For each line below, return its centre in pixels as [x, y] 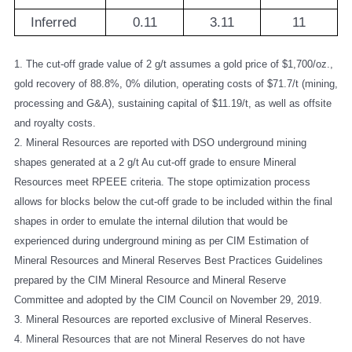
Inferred [53, 23]
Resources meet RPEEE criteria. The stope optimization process [162, 181]
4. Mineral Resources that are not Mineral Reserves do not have [159, 339]
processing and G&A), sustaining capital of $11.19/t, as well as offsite [173, 103]
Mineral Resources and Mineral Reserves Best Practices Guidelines [169, 260]
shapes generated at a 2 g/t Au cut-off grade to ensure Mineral [155, 162]
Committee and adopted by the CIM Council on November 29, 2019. [168, 299]
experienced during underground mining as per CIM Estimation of [161, 240]
